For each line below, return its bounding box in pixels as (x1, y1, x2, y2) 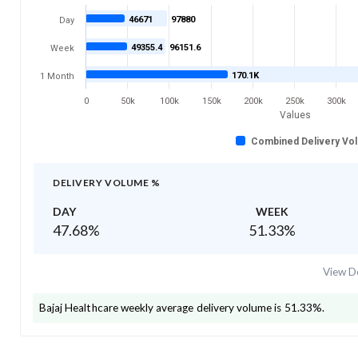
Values (279, 109, 311, 121)
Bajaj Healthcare (39, 300, 118, 314)
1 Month (40, 70, 74, 82)
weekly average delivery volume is (117, 300, 282, 314)
